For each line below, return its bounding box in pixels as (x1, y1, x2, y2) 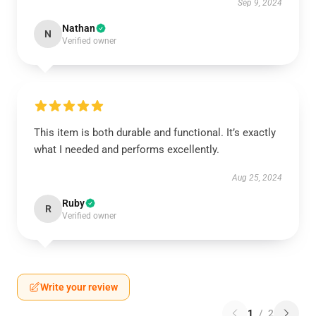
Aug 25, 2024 (232, 173, 282, 183)
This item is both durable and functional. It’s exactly (34, 126, 276, 139)
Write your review (40, 281, 118, 293)
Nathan (62, 23, 95, 34)
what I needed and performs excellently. (34, 143, 219, 156)
